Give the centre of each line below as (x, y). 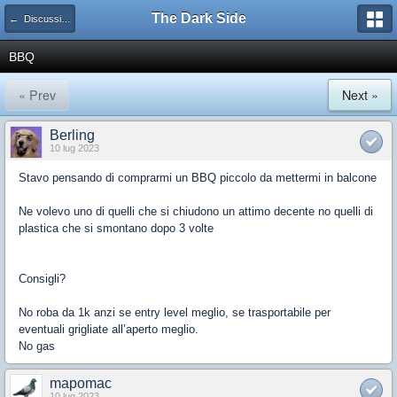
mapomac (81, 383)
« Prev (37, 95)
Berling (72, 135)
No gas (37, 346)
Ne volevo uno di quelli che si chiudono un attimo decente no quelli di (196, 211)
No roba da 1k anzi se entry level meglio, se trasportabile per (175, 312)
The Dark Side (198, 18)
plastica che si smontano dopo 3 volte (116, 228)
